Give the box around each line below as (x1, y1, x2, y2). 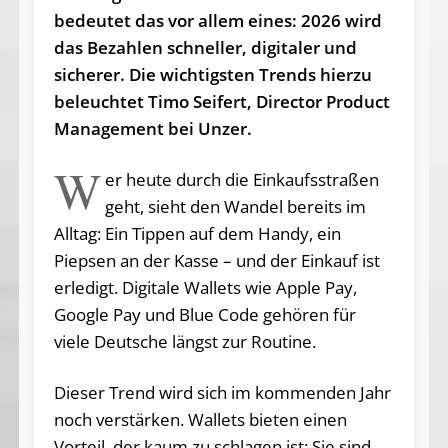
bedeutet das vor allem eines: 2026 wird (53, 8, 382, 32)
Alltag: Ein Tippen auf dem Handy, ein (53, 221, 341, 245)
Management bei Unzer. (53, 116, 252, 140)
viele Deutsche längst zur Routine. (53, 329, 316, 353)
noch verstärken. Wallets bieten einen (53, 407, 347, 431)
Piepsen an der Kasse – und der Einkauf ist (53, 248, 380, 272)
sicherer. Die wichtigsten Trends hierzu (53, 62, 372, 86)
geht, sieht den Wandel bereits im (105, 194, 367, 218)
